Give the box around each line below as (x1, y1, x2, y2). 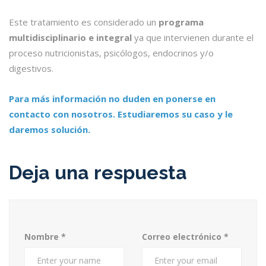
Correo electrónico (142, 231, 224, 243)
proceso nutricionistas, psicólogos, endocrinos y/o (9, 47, 214, 59)
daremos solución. (9, 123, 90, 136)
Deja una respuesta (9, 161, 187, 184)
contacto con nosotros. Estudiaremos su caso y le (9, 108, 233, 121)
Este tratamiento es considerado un (9, 16, 159, 28)
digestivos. (9, 62, 53, 75)
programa (159, 16, 204, 28)
